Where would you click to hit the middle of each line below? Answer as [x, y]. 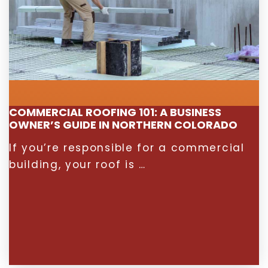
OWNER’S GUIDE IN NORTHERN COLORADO [123, 125]
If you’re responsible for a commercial [127, 148]
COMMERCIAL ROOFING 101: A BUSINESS [115, 112]
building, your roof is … [77, 165]
